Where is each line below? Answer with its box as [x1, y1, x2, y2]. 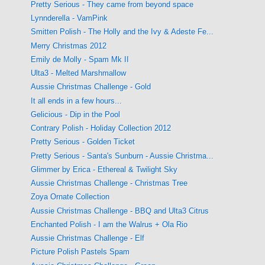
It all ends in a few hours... [31, 96, 122, 105]
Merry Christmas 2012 [31, 41, 107, 50]
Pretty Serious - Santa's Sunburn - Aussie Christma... [31, 151, 214, 160]
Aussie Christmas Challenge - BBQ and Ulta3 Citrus [31, 206, 209, 215]
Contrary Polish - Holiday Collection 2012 [31, 124, 172, 133]
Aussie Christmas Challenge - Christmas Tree [31, 179, 188, 188]
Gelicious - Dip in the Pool [31, 109, 121, 119]
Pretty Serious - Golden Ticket [31, 137, 135, 147]
